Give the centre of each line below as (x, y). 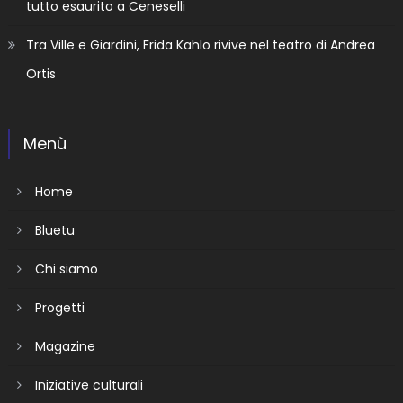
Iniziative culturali (89, 385)
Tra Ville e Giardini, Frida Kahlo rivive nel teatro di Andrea (200, 45)
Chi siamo (66, 269)
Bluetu (54, 230)
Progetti (59, 307)
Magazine (65, 346)
